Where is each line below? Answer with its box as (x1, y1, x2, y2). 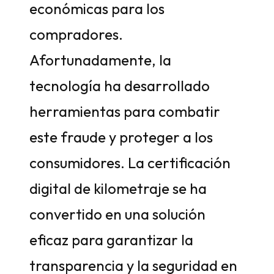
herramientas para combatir (29, 102, 220, 120)
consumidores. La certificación (29, 154, 231, 172)
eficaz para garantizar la (29, 231, 193, 249)
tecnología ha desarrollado (29, 76, 210, 95)
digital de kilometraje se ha (29, 179, 207, 198)
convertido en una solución (29, 205, 206, 223)
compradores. (29, 25, 123, 43)
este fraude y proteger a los (29, 128, 213, 146)
